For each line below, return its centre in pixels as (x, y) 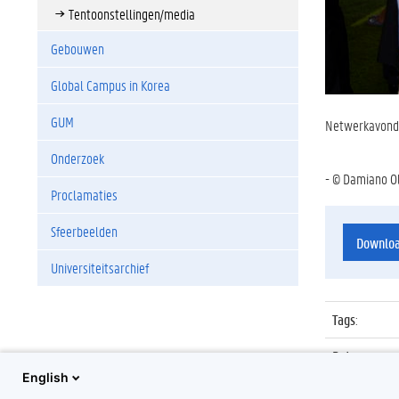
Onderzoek (77, 158)
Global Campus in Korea (110, 85)
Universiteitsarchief (100, 268)
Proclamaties (84, 195)
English (45, 377)
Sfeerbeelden (84, 231)
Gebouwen (77, 49)
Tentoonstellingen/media (132, 14)
